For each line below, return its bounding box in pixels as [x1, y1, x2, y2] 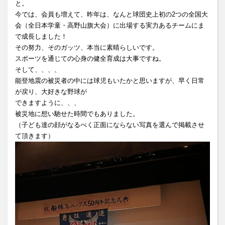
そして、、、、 [15, 66, 61, 73]
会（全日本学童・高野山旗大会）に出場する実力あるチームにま [15, 22, 204, 29]
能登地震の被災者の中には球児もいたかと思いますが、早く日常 [15, 77, 204, 84]
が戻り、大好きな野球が [15, 88, 87, 95]
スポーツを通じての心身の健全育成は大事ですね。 [15, 55, 165, 62]
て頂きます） [15, 132, 54, 140]
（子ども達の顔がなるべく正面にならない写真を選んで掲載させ [15, 121, 204, 129]
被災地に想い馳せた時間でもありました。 [15, 110, 139, 118]
